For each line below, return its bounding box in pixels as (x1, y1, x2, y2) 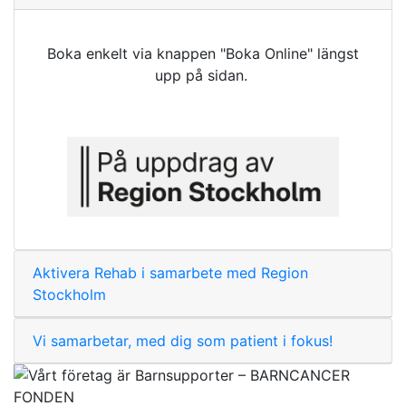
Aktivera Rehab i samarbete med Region (33, 263, 308, 282)
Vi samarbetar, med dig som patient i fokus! (33, 331, 333, 350)
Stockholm (33, 285, 106, 304)
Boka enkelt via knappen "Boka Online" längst (47, 43, 359, 63)
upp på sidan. (154, 65, 252, 84)
